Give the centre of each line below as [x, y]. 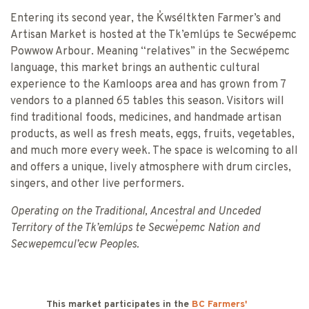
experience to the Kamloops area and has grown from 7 [148, 85]
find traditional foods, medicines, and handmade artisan [146, 118]
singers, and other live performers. [97, 184]
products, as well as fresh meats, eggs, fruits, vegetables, [152, 134]
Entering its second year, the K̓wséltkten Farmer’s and [146, 19]
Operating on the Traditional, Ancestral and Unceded [136, 212]
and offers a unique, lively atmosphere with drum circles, [151, 168]
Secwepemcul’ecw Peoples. [75, 245]
